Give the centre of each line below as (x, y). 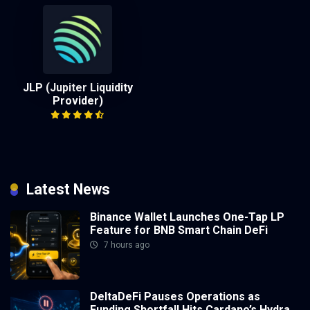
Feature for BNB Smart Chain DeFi (179, 230)
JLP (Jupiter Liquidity (77, 88)
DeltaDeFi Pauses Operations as (175, 297)
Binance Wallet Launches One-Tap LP (187, 217)
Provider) (77, 101)
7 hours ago (126, 245)
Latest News (68, 190)
